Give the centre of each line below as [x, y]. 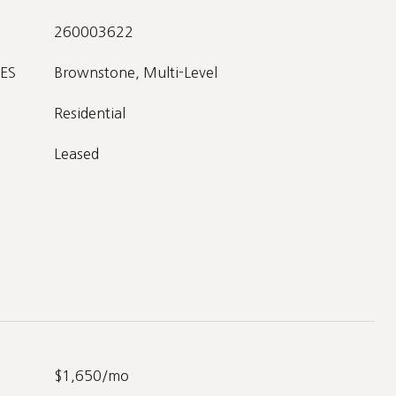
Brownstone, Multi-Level [136, 72]
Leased [76, 154]
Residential [90, 113]
